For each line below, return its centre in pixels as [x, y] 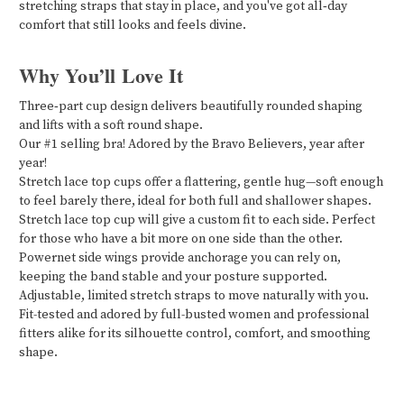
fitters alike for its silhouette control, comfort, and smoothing [195, 334]
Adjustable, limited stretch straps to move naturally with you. [194, 296]
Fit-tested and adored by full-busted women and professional [194, 315]
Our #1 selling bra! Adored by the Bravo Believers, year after [192, 145]
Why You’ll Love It [101, 76]
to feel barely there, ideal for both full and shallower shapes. [195, 202]
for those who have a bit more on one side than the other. [181, 239]
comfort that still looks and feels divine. [133, 26]
